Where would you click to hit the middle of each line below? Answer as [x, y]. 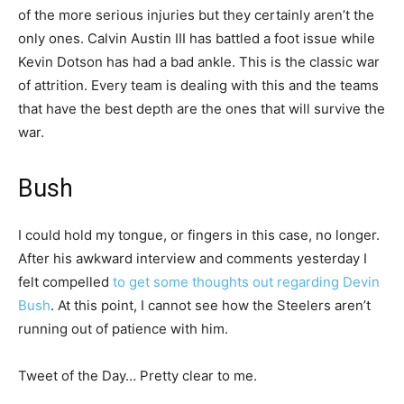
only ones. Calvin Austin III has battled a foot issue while [197, 39]
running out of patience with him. [123, 329]
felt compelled [65, 282]
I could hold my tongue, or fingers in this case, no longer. [199, 235]
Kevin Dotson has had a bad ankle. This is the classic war [199, 62]
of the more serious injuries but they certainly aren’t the [196, 15]
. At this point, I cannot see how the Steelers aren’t [211, 306]
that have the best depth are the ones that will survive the [202, 109]
